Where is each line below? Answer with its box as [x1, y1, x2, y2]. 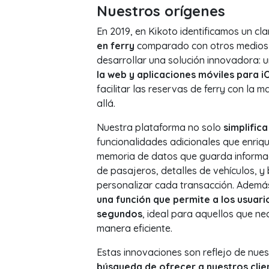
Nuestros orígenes [96, 2, 225, 20]
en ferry [96, 40, 134, 52]
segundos [96, 208, 142, 220]
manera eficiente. [96, 222, 172, 234]
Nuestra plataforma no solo [96, 121, 223, 133]
